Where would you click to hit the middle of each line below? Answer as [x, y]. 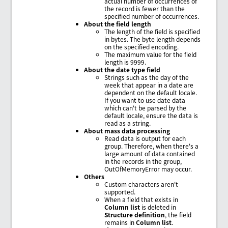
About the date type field [122, 69]
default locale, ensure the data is [151, 115]
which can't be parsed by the [146, 107]
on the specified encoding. [142, 46]
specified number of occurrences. [152, 16]
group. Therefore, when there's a [152, 146]
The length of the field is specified [152, 31]
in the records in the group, [143, 161]
